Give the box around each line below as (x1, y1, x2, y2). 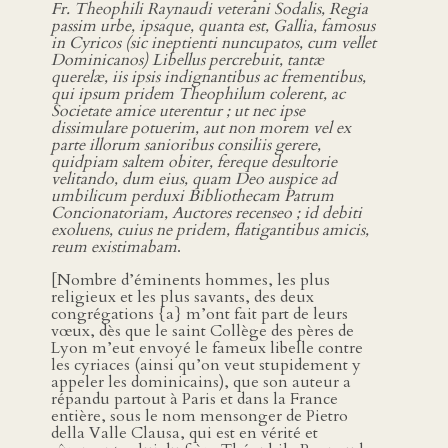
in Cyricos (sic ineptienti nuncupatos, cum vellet (51, 32, 376, 55)
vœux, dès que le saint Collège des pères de (51, 320, 354, 343)
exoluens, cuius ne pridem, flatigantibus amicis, (51, 219, 369, 242)
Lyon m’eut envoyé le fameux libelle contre (51, 337, 363, 360)
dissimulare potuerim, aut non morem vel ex (51, 117, 351, 140)
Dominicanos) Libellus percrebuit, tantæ (51, 49, 324, 72)
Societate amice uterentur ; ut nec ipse (51, 100, 305, 123)
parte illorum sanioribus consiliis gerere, (51, 134, 321, 157)
